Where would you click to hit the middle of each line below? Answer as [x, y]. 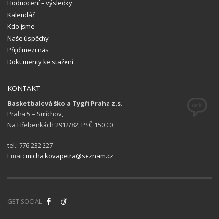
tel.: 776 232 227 [30, 145]
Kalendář [21, 14]
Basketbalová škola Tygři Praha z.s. [65, 103]
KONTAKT [24, 88]
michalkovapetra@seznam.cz [70, 156]
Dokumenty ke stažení [40, 61]
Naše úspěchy [28, 38]
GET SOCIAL [24, 201]
